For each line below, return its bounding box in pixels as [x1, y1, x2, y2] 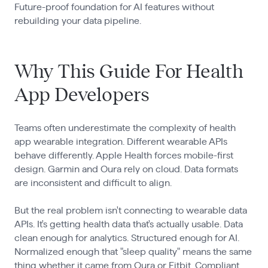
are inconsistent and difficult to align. [14, 178, 172, 188]
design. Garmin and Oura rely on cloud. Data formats [14, 164, 238, 174]
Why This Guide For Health [14, 62, 243, 81]
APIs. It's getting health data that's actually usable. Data [14, 219, 243, 229]
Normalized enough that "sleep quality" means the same [14, 246, 252, 257]
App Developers [14, 86, 150, 105]
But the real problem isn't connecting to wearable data [14, 205, 247, 215]
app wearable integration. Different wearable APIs [14, 136, 227, 147]
